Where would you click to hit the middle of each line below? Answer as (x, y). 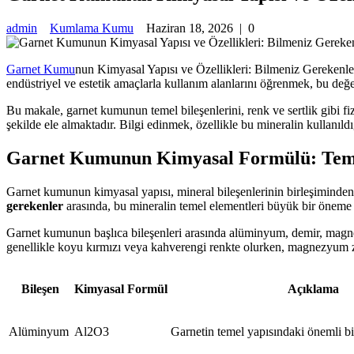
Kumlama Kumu (92, 28)
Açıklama (313, 289)
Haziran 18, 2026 (190, 28)
